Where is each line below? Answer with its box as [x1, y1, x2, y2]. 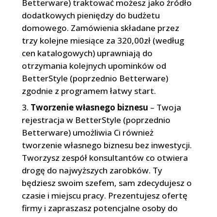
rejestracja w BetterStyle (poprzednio [21, 114, 170, 126]
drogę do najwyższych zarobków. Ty [21, 165, 162, 176]
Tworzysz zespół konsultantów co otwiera [21, 152, 188, 164]
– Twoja [148, 102, 181, 113]
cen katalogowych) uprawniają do [21, 47, 153, 59]
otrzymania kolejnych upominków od [21, 60, 166, 72]
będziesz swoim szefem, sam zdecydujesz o [21, 177, 192, 189]
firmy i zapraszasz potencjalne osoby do [21, 202, 178, 214]
